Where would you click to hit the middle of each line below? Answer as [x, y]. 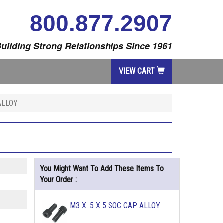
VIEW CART [138, 71]
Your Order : [58, 179]
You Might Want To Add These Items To [102, 168]
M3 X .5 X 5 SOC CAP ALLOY [115, 205]
